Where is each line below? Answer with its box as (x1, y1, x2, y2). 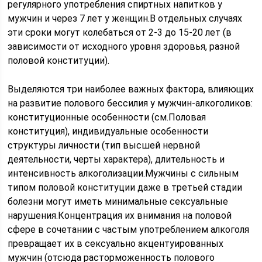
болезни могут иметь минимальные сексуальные (8, 196, 229, 207)
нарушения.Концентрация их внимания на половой (8, 210, 232, 221)
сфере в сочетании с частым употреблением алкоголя (8, 224, 250, 235)
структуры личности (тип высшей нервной (8, 140, 201, 151)
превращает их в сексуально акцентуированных (8, 238, 224, 249)
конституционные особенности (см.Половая (8, 112, 206, 123)
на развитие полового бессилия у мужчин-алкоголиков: (8, 98, 253, 109)
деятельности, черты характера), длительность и (8, 154, 225, 165)
